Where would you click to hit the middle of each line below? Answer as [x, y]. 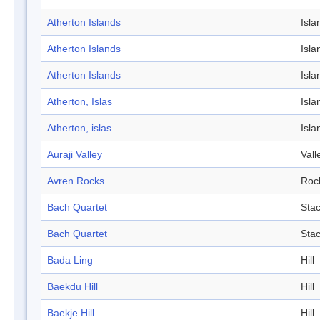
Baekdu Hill [72, 287]
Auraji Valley [75, 155]
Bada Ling [70, 260]
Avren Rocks [76, 181]
